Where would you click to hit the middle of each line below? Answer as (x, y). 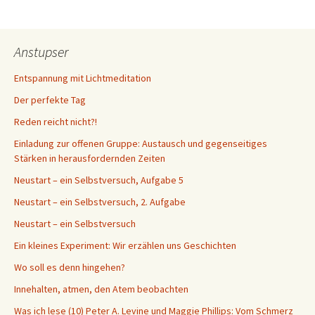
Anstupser (41, 52)
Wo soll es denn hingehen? (70, 267)
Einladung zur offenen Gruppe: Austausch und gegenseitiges (141, 143)
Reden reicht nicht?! (56, 122)
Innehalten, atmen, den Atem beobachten (101, 289)
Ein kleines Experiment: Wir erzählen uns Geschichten (125, 245)
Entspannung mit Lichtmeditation (83, 78)
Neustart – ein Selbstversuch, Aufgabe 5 (99, 180)
